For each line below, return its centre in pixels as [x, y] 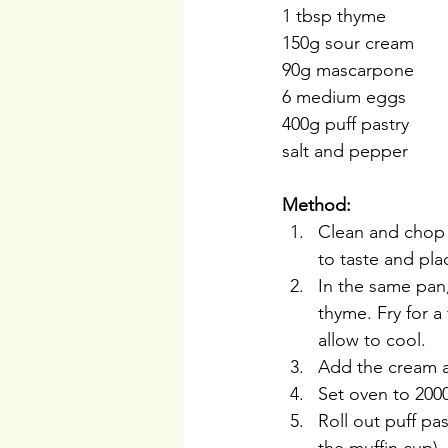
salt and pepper [345, 151]
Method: [316, 205]
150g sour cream [348, 43]
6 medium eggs [344, 97]
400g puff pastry [345, 124]
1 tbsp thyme [334, 16]
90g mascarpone [350, 70]
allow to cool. [372, 340]
